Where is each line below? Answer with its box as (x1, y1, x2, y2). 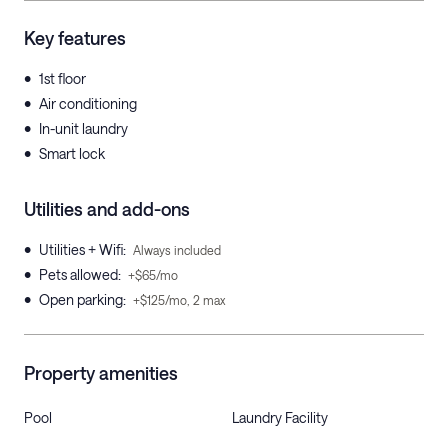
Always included (133, 243, 221, 257)
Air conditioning (39, 95, 137, 112)
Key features (24, 27, 126, 49)
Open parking (39, 291, 123, 308)
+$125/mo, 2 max (133, 293, 225, 307)
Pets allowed (39, 266, 118, 283)
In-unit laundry (39, 120, 128, 137)
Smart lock (39, 145, 105, 162)
